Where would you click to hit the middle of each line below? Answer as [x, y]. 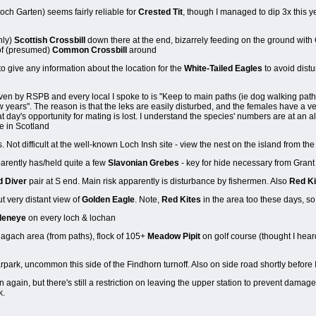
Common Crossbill [90, 50]
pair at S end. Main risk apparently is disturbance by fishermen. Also [158, 182]
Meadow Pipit [174, 237]
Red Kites [182, 200]
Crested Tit [161, 12]
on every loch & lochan [71, 218]
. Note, [148, 200]
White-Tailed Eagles [224, 69]
